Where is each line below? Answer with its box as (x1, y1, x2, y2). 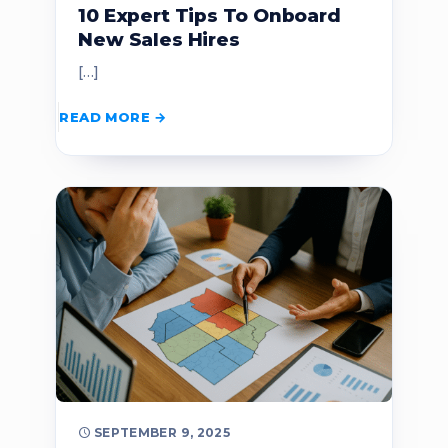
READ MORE (59, 108, 150, 125)
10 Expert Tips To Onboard (78, 4, 341, 28)
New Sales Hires (78, 28, 240, 52)
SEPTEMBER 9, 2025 (93, 424, 231, 440)
